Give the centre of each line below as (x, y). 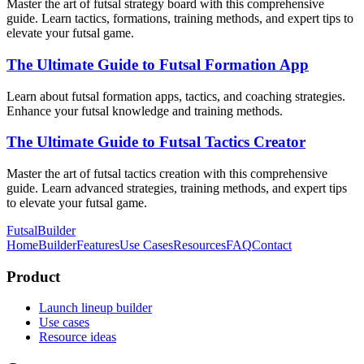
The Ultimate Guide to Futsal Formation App (158, 64)
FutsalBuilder (41, 230)
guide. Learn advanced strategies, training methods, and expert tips (177, 188)
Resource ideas (78, 337)
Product (33, 276)
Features (98, 245)
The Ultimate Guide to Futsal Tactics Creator (156, 142)
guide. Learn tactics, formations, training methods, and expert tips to (180, 19)
